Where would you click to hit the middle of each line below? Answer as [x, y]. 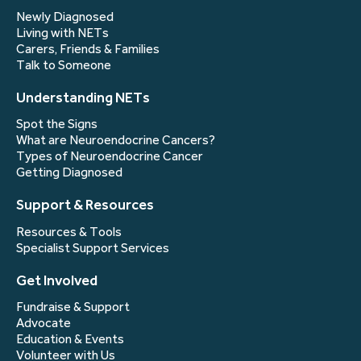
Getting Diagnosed [69, 173]
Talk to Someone [64, 65]
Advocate [44, 324]
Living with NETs [62, 33]
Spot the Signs [57, 124]
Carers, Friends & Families [88, 49]
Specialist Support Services [93, 248]
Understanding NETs [83, 97]
